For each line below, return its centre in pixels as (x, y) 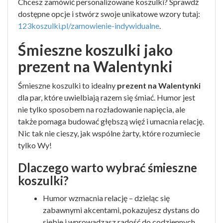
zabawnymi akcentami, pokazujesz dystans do (121, 210)
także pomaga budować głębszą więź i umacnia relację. (111, 121)
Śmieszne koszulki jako (95, 50)
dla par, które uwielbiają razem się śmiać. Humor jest (107, 97)
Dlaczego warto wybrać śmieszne (108, 167)
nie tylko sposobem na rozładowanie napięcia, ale (102, 109)
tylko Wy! (35, 145)
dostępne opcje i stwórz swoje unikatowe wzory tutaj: (109, 14)
